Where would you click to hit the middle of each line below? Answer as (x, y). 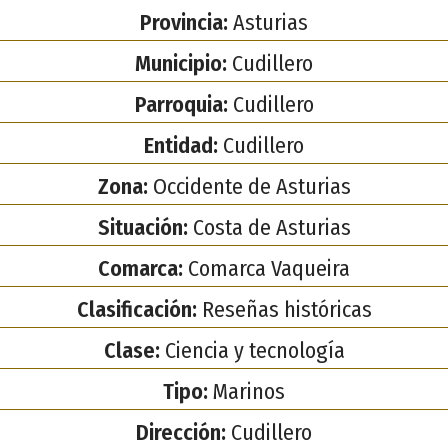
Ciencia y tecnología (252, 350)
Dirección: (181, 432)
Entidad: (181, 145)
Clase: (131, 350)
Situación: (142, 227)
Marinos (246, 391)
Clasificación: (136, 309)
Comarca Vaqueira (266, 268)
